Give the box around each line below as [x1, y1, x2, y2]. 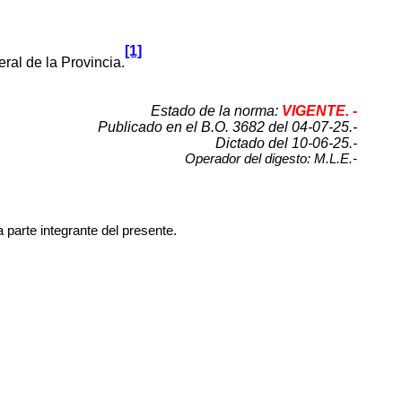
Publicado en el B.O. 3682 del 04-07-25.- [98, 118, 358, 135]
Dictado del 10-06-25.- [215, 135, 358, 151]
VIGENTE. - [282, 102, 358, 118]
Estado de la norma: [151, 102, 283, 118]
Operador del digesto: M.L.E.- [185, 151, 358, 166]
